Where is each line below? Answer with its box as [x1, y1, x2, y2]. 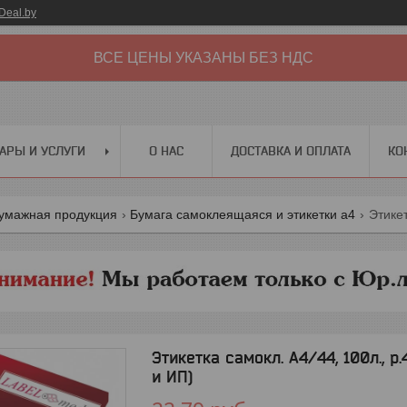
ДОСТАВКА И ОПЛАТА [231, 143, 351, 158]
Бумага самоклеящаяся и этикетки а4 [130, 206, 356, 222]
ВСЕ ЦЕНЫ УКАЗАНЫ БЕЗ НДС [94, 50, 313, 65]
